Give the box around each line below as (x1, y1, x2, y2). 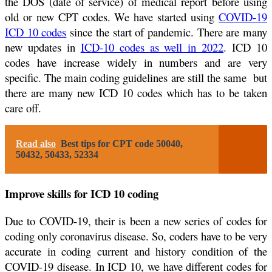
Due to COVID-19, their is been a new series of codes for (5, 212, 267, 228)
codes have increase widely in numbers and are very (5, 55, 267, 70)
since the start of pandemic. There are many (66, 24, 268, 40)
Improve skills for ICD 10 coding (5, 185, 158, 202)
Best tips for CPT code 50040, (61, 138, 183, 149)
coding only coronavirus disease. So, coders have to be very (5, 228, 267, 243)
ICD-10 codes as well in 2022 (80, 39, 224, 55)
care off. (5, 100, 41, 116)
